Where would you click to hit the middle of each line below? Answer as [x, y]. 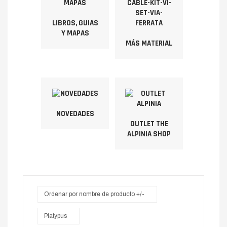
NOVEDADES [75, 114]
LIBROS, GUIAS [75, 23]
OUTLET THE [149, 124]
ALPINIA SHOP [149, 134]
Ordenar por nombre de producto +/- [94, 194]
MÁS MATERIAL [149, 43]
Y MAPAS [75, 33]
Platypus [55, 216]
